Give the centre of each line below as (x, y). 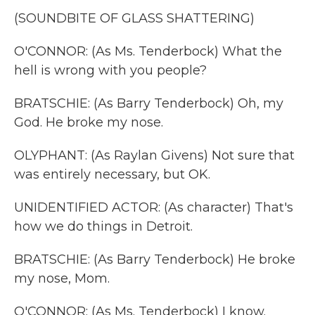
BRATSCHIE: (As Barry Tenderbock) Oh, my (149, 103)
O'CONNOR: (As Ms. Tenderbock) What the (148, 51)
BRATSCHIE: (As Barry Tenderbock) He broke (155, 259)
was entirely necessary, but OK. (112, 174)
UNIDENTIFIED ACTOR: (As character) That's (154, 207)
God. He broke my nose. (89, 122)
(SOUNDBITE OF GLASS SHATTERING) (134, 18)
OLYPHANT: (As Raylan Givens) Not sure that (154, 155)
